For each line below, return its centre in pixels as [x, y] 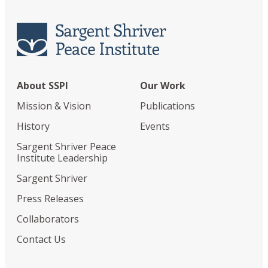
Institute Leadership [62, 158]
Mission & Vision [54, 106]
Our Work [163, 85]
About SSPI [42, 85]
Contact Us [41, 239]
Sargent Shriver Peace [66, 146]
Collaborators [48, 219]
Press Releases [50, 198]
